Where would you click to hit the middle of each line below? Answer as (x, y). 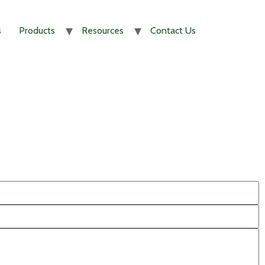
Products (37, 30)
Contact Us (173, 30)
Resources (103, 30)
